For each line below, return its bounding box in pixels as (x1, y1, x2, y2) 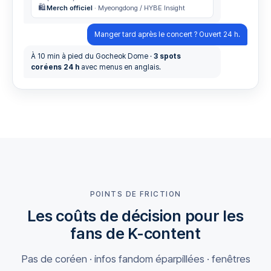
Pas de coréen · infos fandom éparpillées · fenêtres (21, 253, 250, 265)
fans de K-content (70, 224, 201, 243)
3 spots (154, 52, 181, 60)
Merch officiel (47, 4, 93, 12)
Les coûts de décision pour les (27, 206, 244, 225)
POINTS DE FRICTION (90, 190, 181, 198)
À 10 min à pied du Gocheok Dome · (31, 52, 154, 60)
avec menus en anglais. (79, 63, 161, 71)
